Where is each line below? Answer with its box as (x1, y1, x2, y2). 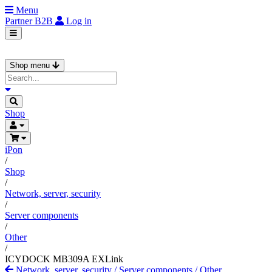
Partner (5, 16, 35, 26)
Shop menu (10, 61, 52, 70)
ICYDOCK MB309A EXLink (5, 254, 123, 264)
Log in (66, 16, 92, 26)
